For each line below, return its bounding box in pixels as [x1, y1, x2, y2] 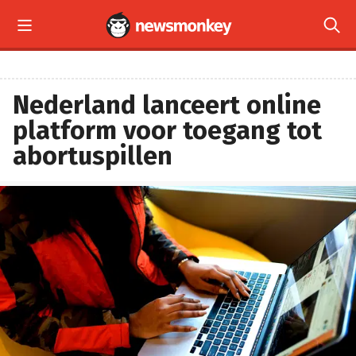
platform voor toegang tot [13, 115, 322, 145]
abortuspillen [13, 141, 172, 171]
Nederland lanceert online [13, 90, 321, 120]
